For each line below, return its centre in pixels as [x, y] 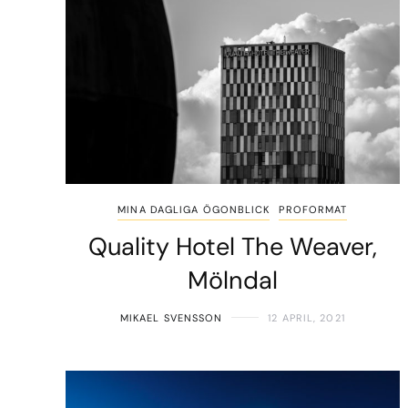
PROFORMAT [313, 209]
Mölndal [232, 280]
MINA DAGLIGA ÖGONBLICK [194, 209]
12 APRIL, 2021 [306, 317]
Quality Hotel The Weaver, [232, 246]
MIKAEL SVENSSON [171, 317]
